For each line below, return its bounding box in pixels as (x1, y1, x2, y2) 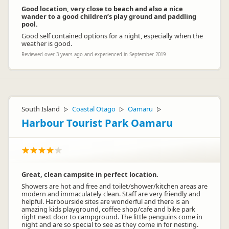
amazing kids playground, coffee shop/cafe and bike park (21, 204, 195, 214)
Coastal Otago (72, 104, 116, 113)
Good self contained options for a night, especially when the (21, 31, 203, 40)
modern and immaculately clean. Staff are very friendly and (21, 189, 200, 198)
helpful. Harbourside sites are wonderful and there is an (21, 197, 189, 206)
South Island (21, 104, 60, 113)
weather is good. (21, 39, 72, 48)
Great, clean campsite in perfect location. (21, 170, 158, 179)
